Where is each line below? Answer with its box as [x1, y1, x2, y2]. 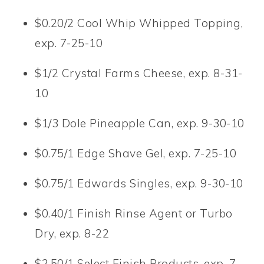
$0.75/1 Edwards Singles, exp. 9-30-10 [35, 176, 243, 190]
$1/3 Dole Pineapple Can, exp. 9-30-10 [35, 115, 245, 130]
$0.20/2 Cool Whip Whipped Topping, [35, 15, 243, 30]
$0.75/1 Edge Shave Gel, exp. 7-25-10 [35, 146, 237, 160]
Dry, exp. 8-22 [35, 226, 110, 240]
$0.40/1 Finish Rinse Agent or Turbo [35, 206, 233, 220]
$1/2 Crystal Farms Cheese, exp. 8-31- [35, 65, 243, 80]
